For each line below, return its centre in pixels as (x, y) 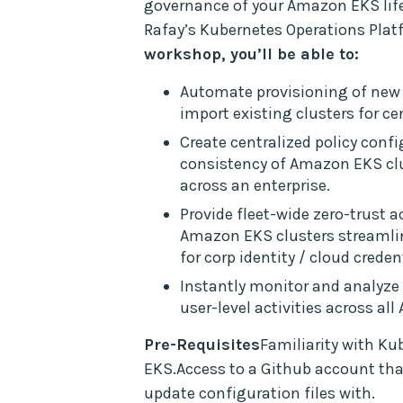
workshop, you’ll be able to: (251, 54)
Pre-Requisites (202, 344)
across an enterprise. (255, 185)
